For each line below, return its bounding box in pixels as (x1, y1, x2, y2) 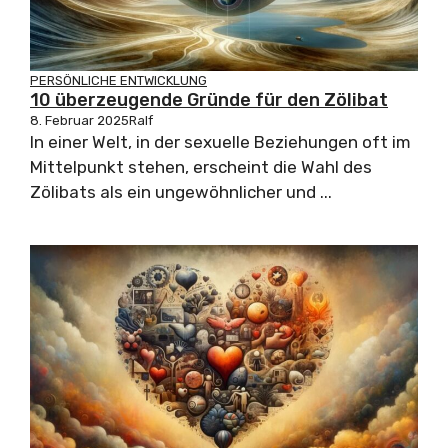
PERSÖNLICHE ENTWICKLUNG (30, 73, 207, 89)
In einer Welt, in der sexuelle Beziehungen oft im (30, 132, 411, 153)
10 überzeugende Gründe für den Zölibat (30, 89, 388, 112)
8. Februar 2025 (30, 113, 129, 129)
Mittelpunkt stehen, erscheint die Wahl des (30, 157, 372, 178)
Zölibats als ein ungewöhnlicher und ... (30, 182, 332, 203)
